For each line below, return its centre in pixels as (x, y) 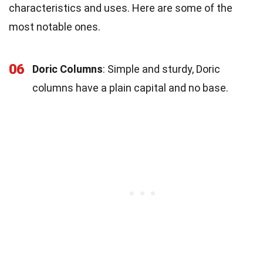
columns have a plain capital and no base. (130, 87)
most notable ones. (55, 26)
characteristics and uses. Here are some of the (121, 8)
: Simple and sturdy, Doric (161, 69)
